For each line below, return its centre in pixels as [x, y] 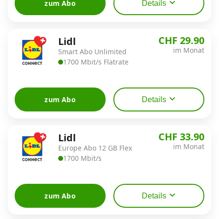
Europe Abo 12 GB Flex [95, 148]
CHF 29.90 [181, 40]
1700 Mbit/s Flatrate [96, 62]
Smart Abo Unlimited [92, 51]
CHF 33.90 [181, 136]
